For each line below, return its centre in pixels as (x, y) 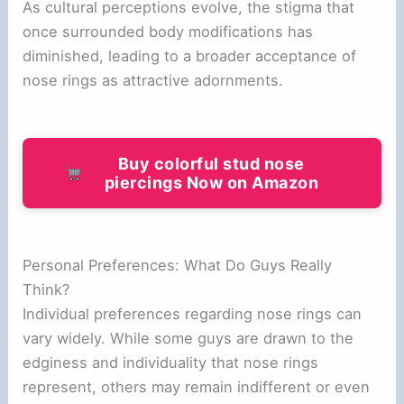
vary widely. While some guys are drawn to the (188, 338)
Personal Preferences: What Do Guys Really (178, 265)
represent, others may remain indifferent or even (197, 386)
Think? (46, 289)
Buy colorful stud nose (211, 163)
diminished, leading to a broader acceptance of (190, 55)
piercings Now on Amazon (211, 182)
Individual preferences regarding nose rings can (193, 313)
